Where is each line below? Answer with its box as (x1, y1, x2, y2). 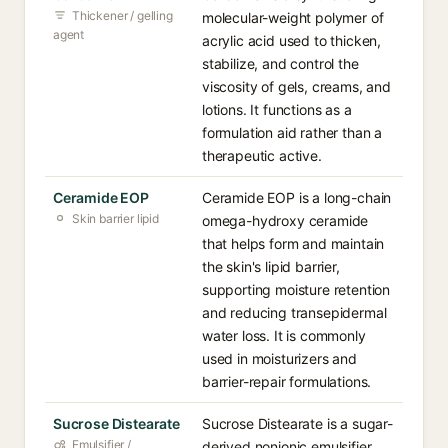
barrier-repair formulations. (202, 373, 372, 390)
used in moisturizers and (202, 350, 357, 367)
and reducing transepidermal (202, 304, 387, 321)
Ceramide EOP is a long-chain (202, 189, 392, 206)
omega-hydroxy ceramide (202, 212, 369, 229)
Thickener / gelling (72, 8, 173, 23)
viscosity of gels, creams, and (202, 78, 391, 95)
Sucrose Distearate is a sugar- (202, 415, 393, 432)
